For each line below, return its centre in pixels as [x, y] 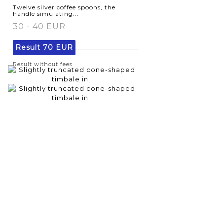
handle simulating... [46, 13]
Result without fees [43, 64]
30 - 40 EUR [39, 26]
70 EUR [58, 47]
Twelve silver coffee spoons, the [64, 7]
